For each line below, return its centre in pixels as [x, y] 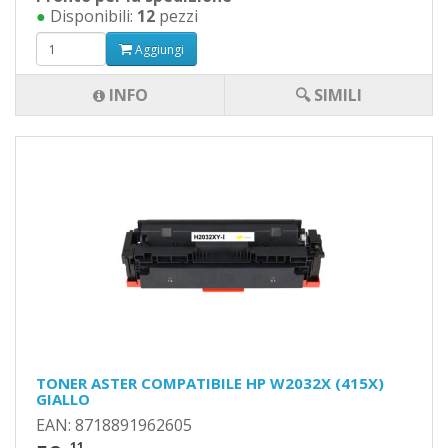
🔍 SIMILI [328, 95]
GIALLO [63, 399]
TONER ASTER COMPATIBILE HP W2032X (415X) [210, 383]
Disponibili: [91, 16]
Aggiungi [158, 49]
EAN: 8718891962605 [114, 425]
